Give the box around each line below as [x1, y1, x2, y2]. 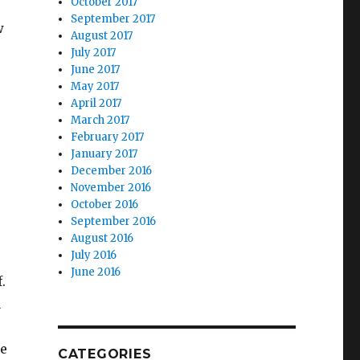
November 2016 [71, 181, 152, 194]
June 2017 [71, 63, 121, 76]
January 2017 [71, 147, 138, 161]
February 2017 [71, 130, 145, 144]
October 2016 [71, 198, 139, 211]
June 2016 [71, 265, 121, 279]
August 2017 [71, 29, 133, 43]
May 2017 [71, 80, 120, 93]
